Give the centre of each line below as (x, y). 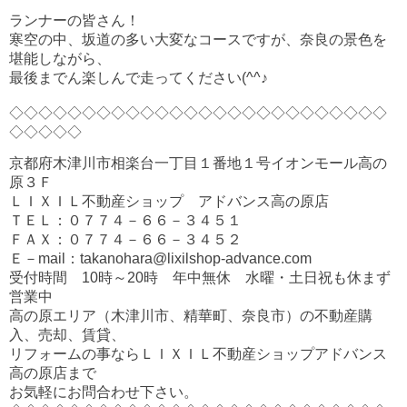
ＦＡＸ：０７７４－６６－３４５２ (125, 239)
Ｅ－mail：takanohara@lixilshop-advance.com (160, 258)
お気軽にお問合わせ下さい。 (104, 392)
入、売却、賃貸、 (67, 335)
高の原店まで (53, 373)
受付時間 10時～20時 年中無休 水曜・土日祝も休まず (200, 278)
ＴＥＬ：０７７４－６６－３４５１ (125, 220)
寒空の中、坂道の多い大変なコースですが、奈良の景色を (198, 40)
